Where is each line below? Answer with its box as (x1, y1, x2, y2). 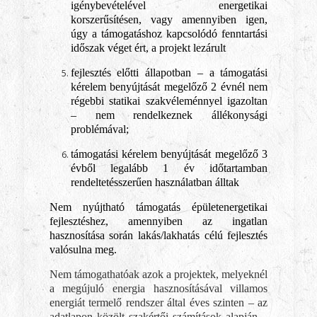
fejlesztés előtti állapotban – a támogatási (70, 67, 268, 79)
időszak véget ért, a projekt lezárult (70, 42, 226, 54)
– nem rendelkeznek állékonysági (70, 109, 268, 121)
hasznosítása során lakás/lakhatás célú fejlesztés (49, 229, 268, 241)
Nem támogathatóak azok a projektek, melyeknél (49, 268, 268, 280)
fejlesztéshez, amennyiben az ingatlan (49, 215, 268, 227)
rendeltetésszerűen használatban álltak (70, 176, 239, 188)
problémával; (70, 123, 129, 135)
